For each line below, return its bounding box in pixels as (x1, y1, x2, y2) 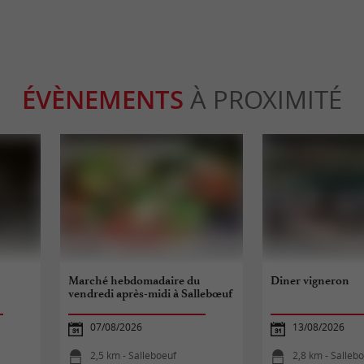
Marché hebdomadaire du (68, 273, 201, 288)
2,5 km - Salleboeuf (90, 348, 177, 362)
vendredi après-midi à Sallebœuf (68, 286, 233, 301)
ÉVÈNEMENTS (22, 82, 184, 117)
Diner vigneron (271, 273, 350, 288)
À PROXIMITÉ (184, 82, 342, 117)
